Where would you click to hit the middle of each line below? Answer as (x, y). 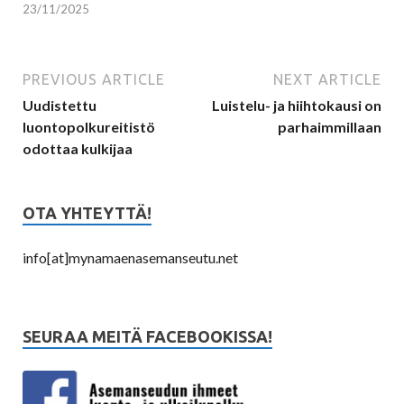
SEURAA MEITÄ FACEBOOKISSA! (147, 337)
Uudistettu (60, 106)
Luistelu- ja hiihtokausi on (297, 106)
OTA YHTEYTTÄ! (87, 213)
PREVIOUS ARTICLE (94, 80)
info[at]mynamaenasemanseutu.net (130, 258)
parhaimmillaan (330, 127)
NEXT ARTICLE (327, 80)
